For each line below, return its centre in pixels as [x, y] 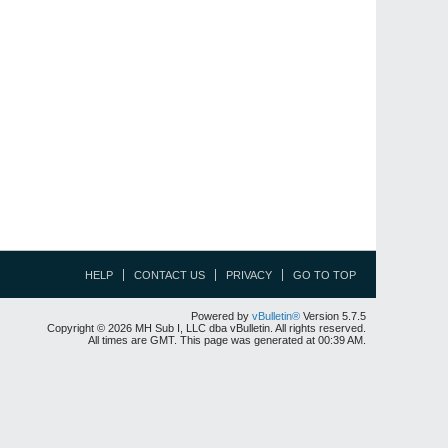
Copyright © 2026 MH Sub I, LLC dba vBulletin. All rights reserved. [206, 328]
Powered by [221, 316]
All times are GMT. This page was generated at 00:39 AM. [227, 340]
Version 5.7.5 [333, 316]
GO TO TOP [324, 275]
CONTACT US [169, 275]
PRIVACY [249, 275]
